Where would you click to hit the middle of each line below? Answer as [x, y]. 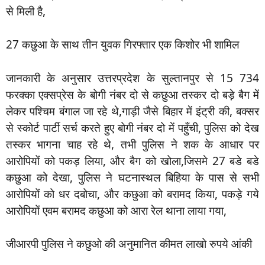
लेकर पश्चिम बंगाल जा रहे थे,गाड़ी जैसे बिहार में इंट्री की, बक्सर [132, 111]
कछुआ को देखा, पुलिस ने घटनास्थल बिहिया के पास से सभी [132, 177]
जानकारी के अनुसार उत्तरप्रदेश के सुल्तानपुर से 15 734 [132, 78]
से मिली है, [26, 11]
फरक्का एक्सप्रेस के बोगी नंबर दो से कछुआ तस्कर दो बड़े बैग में [132, 94]
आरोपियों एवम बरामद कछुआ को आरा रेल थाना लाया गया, [116, 210]
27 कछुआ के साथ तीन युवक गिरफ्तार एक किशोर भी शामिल [122, 45]
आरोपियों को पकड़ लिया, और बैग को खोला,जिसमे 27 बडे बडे [132, 161]
